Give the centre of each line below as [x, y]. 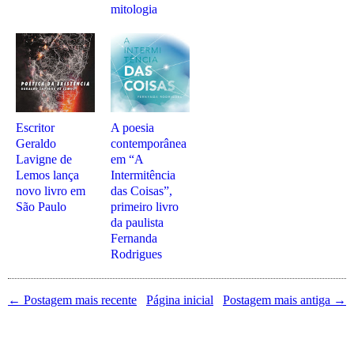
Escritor [35, 128]
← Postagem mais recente [72, 300]
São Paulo [41, 207]
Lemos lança [47, 175]
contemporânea [149, 143]
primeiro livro [145, 207]
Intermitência [143, 175]
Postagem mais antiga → [284, 300]
